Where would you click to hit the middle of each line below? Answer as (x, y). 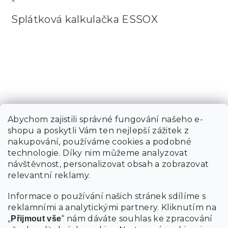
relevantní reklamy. (49, 175)
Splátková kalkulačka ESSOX (84, 19)
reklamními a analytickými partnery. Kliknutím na (112, 207)
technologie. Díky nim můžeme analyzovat (98, 153)
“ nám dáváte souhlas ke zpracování (137, 219)
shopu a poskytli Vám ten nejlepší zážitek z (98, 131)
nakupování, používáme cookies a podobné (99, 142)
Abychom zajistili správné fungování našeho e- (105, 119)
